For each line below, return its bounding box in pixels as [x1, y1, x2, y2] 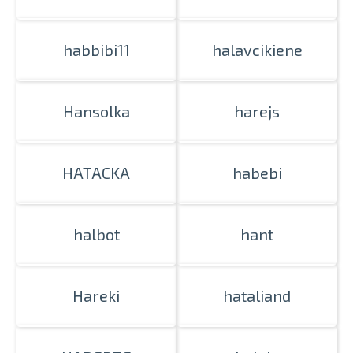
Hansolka [62, 102, 130, 121]
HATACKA [62, 163, 130, 182]
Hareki [72, 286, 120, 305]
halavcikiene [211, 40, 303, 59]
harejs [234, 102, 280, 121]
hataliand [223, 286, 291, 305]
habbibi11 [62, 40, 130, 59]
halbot [72, 225, 120, 243]
